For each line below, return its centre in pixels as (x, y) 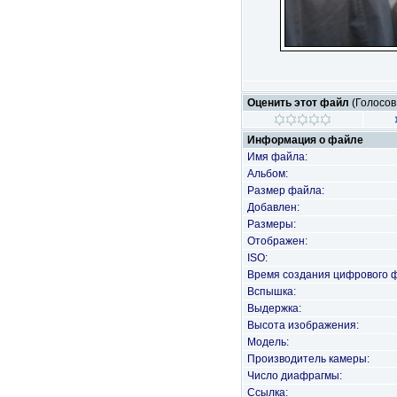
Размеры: (272, 224)
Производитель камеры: (308, 359)
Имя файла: (277, 157)
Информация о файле (305, 140)
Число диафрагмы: (295, 376)
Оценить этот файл (300, 103)
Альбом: (268, 174)
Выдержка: (274, 308)
